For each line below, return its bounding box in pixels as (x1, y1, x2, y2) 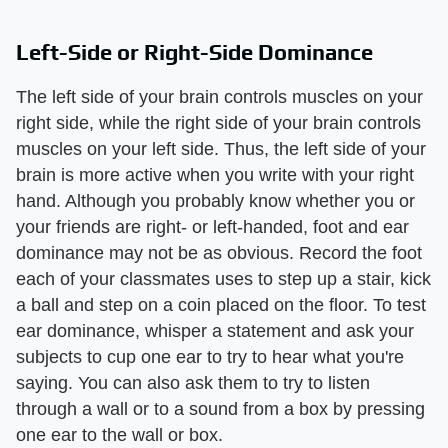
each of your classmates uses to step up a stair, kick (16, 268, 431, 289)
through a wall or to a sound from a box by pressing (16, 398, 425, 419)
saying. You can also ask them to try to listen (16, 372, 370, 393)
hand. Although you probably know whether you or (16, 190, 415, 211)
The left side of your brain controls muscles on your (16, 86, 423, 107)
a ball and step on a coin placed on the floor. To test (16, 294, 426, 315)
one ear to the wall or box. (16, 424, 223, 445)
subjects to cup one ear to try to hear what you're (16, 346, 404, 367)
